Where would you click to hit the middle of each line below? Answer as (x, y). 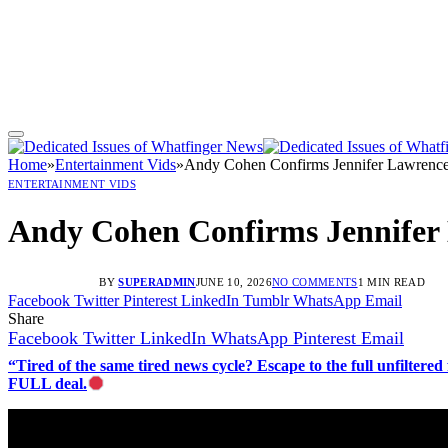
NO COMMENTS (314, 281)
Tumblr (266, 300)
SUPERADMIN (157, 281)
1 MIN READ (391, 281)
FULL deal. (47, 383)
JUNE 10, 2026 (233, 281)
